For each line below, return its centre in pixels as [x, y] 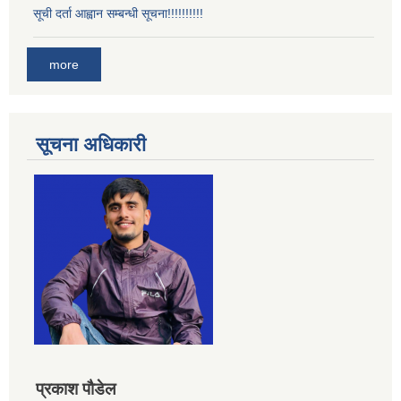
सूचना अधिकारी [91, 144]
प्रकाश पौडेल [76, 388]
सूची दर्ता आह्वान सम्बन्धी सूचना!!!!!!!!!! [118, 14]
